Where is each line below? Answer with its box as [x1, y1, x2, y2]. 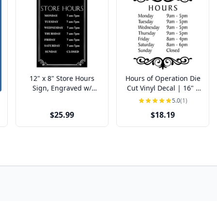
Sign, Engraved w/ [32, 83, 92, 93]
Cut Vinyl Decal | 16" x [126, 83, 199, 93]
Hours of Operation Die [125, 74, 201, 83]
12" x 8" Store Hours [30, 74, 56, 83]
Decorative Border [32, 93, 92, 102]
